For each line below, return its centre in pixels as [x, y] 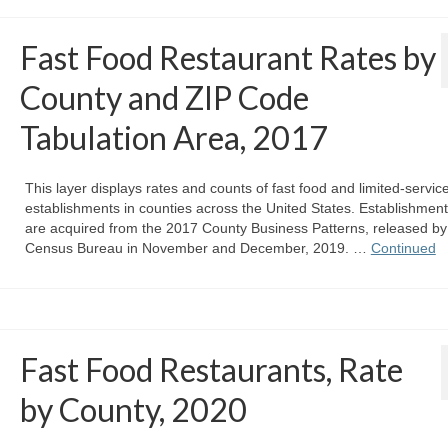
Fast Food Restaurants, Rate [211, 370]
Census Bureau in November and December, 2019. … [197, 248]
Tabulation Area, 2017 [173, 138]
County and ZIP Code [164, 98]
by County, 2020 [133, 410]
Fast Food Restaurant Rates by [227, 58]
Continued [403, 248]
